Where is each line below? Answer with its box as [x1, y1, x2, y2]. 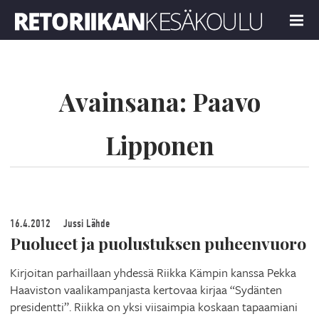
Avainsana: [58, 85, 192, 118]
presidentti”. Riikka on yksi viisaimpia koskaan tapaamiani [10, 297, 298, 315]
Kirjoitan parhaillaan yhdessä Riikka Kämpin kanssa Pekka [10, 263, 296, 281]
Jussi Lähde [61, 216, 110, 230]
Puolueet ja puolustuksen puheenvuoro [10, 231, 306, 254]
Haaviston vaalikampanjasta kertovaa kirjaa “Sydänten [10, 280, 282, 298]
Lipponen [105, 128, 214, 162]
